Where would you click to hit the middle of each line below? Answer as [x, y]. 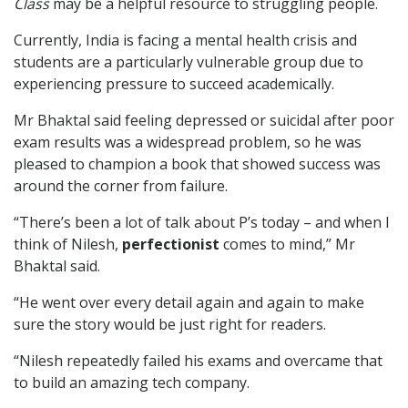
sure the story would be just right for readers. [170, 324]
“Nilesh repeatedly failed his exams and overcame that [198, 361]
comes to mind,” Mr [287, 244]
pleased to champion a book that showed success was [197, 164]
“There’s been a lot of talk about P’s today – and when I [202, 222]
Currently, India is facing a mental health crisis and [185, 40]
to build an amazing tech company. [132, 382]
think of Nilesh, [68, 244]
